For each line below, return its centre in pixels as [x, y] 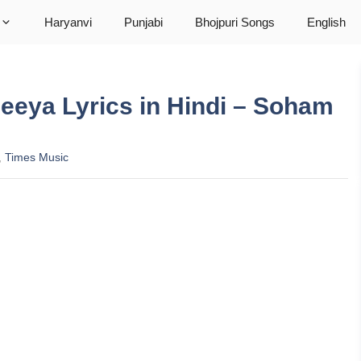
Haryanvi [68, 22]
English [326, 22]
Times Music [36, 158]
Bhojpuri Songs [235, 22]
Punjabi [143, 22]
